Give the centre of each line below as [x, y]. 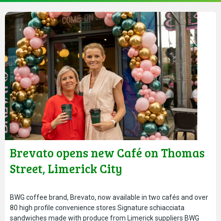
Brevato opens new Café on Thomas [107, 152]
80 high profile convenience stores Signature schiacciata [97, 207]
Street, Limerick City [66, 168]
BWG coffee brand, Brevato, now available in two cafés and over [109, 197]
